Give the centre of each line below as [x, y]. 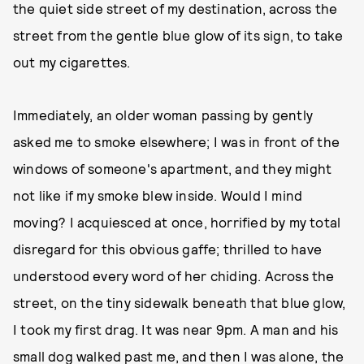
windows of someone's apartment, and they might [173, 168]
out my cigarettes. [72, 62]
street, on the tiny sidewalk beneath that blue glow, [180, 302]
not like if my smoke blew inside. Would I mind [158, 195]
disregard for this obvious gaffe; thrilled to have [168, 249]
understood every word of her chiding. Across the [174, 275]
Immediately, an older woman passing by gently [163, 115]
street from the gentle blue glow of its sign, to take [178, 35]
